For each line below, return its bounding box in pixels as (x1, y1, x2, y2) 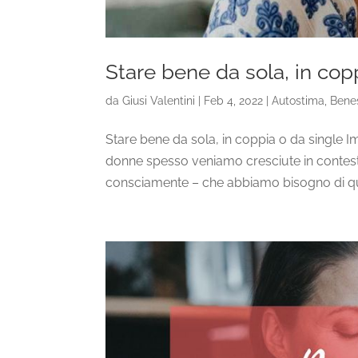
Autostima (272, 94, 324, 108)
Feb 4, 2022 (204, 94, 263, 108)
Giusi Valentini (122, 94, 195, 108)
